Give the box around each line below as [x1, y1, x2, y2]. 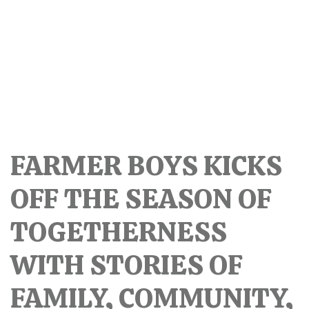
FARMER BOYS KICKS [10, 148, 282, 184]
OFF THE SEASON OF [10, 181, 272, 217]
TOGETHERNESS [10, 214, 227, 250]
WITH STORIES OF [10, 247, 243, 283]
